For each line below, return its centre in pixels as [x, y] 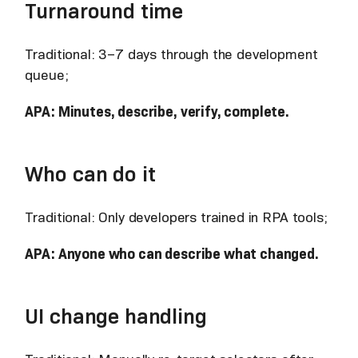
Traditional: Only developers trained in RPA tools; [176, 217]
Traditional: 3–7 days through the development [171, 54]
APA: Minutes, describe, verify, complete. [157, 111]
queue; [47, 75]
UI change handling [116, 316]
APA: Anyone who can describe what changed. [172, 254]
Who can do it [90, 173]
